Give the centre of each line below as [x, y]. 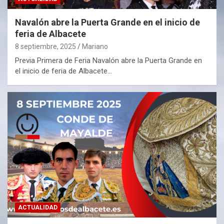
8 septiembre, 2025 [45, 47]
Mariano [95, 47]
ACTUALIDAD [38, 208]
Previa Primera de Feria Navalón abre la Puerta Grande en [108, 61]
